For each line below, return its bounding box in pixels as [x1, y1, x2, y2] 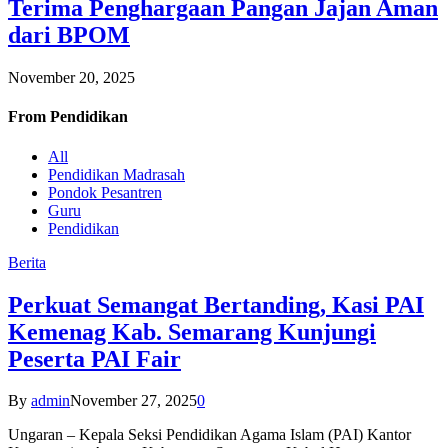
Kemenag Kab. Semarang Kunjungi [8, 318, 376, 345]
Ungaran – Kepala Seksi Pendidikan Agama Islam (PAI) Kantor [8, 426, 411, 444]
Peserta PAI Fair [8, 345, 181, 372]
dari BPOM [8, 22, 130, 49]
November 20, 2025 [8, 69, 135, 87]
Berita [8, 253, 46, 271]
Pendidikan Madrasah [48, 165, 185, 183]
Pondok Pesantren [48, 183, 162, 201]
